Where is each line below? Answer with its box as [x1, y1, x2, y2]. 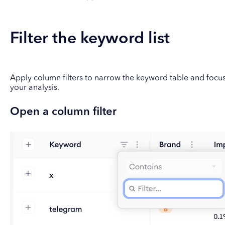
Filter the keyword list [10, 31, 170, 47]
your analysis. [10, 83, 59, 92]
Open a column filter [10, 106, 117, 118]
